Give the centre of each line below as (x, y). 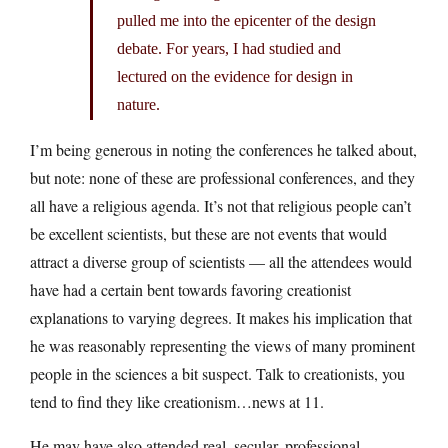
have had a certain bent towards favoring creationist (190, 289)
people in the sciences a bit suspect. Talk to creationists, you (217, 373)
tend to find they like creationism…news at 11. (177, 401)
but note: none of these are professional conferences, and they (222, 177)
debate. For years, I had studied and (229, 48)
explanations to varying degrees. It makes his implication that (221, 317)
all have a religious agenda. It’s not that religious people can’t (220, 205)
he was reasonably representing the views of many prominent (222, 345)
